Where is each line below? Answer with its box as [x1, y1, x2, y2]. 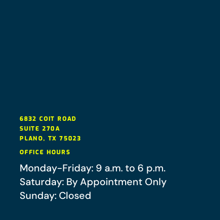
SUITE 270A [20, 125, 60, 133]
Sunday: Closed [20, 189, 91, 202]
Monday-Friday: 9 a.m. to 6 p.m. [20, 162, 165, 175]
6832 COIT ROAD [20, 115, 77, 123]
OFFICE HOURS [20, 148, 71, 157]
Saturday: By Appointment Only [20, 175, 166, 189]
